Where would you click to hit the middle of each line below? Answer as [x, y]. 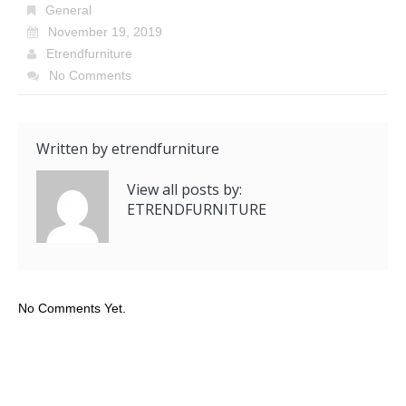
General [68, 10]
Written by [74, 149]
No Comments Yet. [72, 309]
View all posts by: [184, 190]
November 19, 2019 [105, 32]
